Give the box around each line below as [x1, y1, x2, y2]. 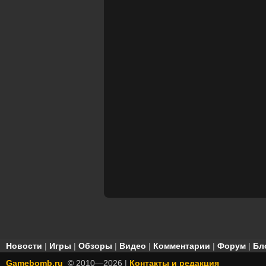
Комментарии [153, 241, 210, 251]
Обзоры [78, 241, 112, 251]
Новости [6, 241, 42, 251]
